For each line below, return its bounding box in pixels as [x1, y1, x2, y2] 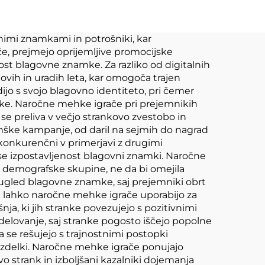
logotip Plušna [79, 27, 188, 44]
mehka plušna [80, 47, 187, 64]
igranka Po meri [74, 66, 193, 83]
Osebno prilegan [72, 8, 196, 25]
